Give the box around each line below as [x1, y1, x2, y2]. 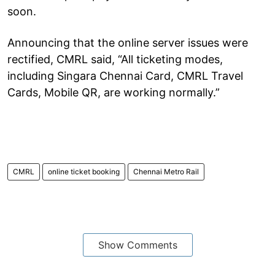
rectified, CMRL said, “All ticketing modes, [7, 52, 223, 66]
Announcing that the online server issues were [7, 36, 248, 49]
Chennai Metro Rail [133, 166, 199, 176]
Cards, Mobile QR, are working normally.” [7, 85, 220, 99]
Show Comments [98, 238, 177, 251]
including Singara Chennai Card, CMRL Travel [7, 69, 243, 82]
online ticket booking [48, 166, 120, 176]
